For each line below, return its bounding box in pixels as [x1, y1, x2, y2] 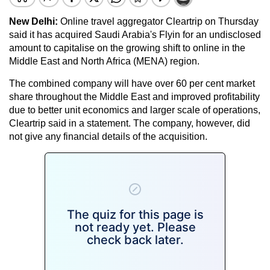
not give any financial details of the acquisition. [9, 131, 207, 142]
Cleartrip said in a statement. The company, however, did [9, 118, 250, 128]
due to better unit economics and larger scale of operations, [9, 104, 260, 115]
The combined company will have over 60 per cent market [9, 78, 255, 89]
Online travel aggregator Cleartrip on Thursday [58, 16, 259, 27]
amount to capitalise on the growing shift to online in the [9, 42, 245, 53]
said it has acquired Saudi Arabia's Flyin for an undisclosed [9, 29, 261, 40]
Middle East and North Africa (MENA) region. [9, 55, 199, 66]
